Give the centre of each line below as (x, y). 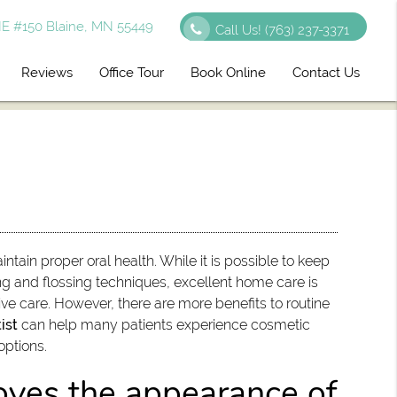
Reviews (47, 73)
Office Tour (132, 73)
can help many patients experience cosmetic (164, 325)
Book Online (229, 73)
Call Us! (240, 30)
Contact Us (327, 73)
